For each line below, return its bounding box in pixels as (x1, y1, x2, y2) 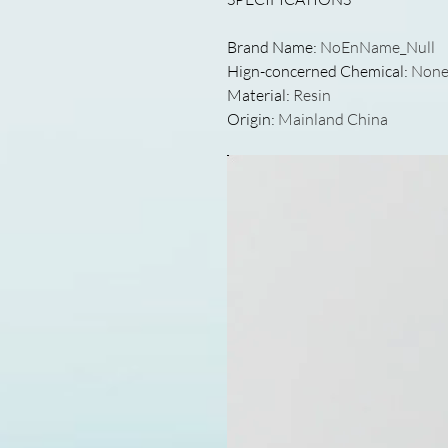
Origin (227, 109, 271, 129)
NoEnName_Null (320, 37, 435, 57)
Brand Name (227, 37, 313, 57)
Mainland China (278, 109, 388, 129)
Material (227, 85, 286, 105)
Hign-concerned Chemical (227, 61, 404, 81)
